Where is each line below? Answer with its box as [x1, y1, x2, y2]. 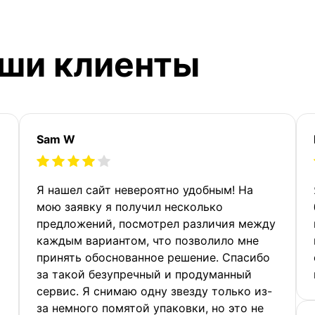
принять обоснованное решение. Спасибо [37, 250, 271, 264]
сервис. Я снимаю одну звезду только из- [37, 283, 273, 298]
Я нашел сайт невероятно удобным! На [37, 182, 254, 197]
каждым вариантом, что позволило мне [37, 233, 259, 247]
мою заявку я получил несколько [37, 199, 224, 214]
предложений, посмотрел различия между [37, 216, 276, 231]
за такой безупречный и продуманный [37, 266, 252, 281]
